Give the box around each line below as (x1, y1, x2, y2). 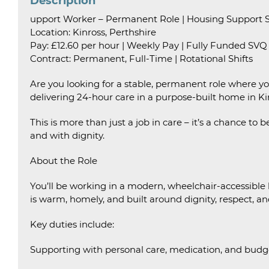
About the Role (30, 155, 97, 166)
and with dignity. (30, 130, 104, 141)
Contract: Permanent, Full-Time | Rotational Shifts (30, 53, 253, 64)
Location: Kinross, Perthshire (30, 26, 156, 38)
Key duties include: (30, 219, 114, 230)
